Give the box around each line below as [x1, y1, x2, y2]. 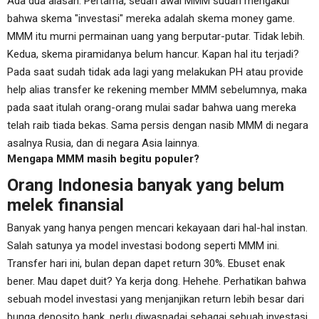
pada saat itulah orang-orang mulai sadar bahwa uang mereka [7, 101, 296, 114]
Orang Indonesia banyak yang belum [7, 175, 284, 195]
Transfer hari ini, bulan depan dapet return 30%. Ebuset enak [7, 257, 285, 270]
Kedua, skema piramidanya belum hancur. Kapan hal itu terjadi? [7, 48, 299, 61]
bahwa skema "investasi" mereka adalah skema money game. [7, 12, 295, 25]
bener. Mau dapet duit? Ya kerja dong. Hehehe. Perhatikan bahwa [7, 275, 306, 288]
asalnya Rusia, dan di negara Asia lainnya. [7, 137, 199, 150]
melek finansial [7, 195, 124, 215]
